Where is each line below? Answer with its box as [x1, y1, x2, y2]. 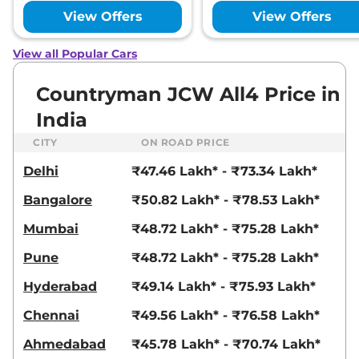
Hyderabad [23, 279, 97, 295]
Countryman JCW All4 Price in [36, 83, 341, 107]
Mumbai [23, 221, 79, 237]
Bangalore [23, 192, 92, 208]
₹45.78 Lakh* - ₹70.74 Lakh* [131, 337, 321, 353]
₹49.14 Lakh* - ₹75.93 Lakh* [131, 279, 316, 295]
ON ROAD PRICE [141, 136, 230, 149]
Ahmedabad [23, 337, 106, 353]
